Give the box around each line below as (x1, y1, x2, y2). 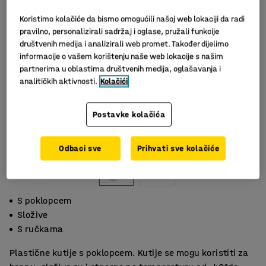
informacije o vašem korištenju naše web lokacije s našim (20, 51, 224, 62)
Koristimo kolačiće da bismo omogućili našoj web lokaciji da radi (20, 14, 245, 24)
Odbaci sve (59, 143, 102, 154)
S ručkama (17, 223, 64, 235)
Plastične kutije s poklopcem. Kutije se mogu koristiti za (9, 247, 249, 258)
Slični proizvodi (185, 118, 242, 128)
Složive (17, 209, 48, 220)
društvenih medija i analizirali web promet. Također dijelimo (20, 39, 229, 49)
